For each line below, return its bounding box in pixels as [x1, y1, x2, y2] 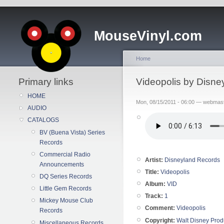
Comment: [145, 204, 175, 212]
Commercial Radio [39, 150, 90, 158]
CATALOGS [27, 116, 59, 124]
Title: [145, 168, 159, 175]
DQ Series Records [39, 172, 92, 180]
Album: [145, 180, 165, 187]
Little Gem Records [39, 185, 91, 192]
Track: [145, 192, 163, 200]
